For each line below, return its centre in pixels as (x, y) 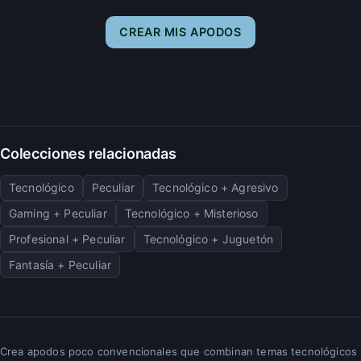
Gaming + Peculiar (58, 213)
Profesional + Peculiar (67, 239)
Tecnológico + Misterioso (191, 213)
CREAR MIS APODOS (180, 31)
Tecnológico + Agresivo (216, 187)
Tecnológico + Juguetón (208, 239)
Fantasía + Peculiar (60, 264)
